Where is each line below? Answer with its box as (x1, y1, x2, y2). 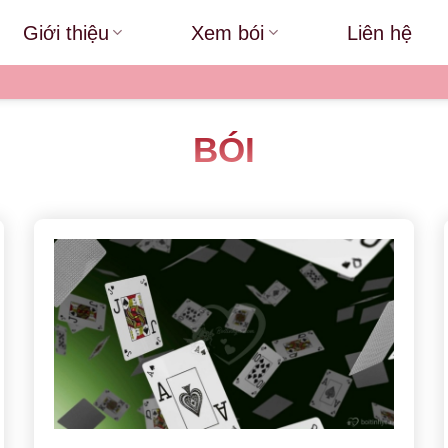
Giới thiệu (22, 21, 109, 44)
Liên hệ (347, 21, 413, 44)
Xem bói (191, 21, 265, 44)
